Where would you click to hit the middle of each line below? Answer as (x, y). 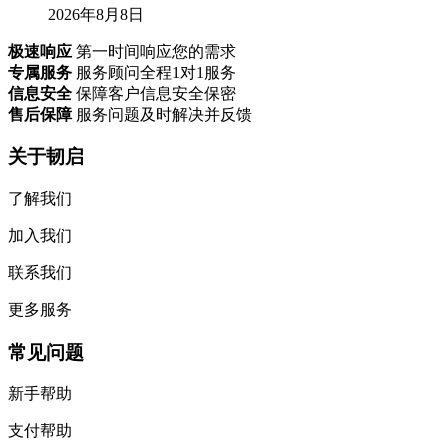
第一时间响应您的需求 (156, 51)
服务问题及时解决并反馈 (164, 114)
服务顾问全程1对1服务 (156, 72)
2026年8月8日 (96, 14)
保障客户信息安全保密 (156, 93)
